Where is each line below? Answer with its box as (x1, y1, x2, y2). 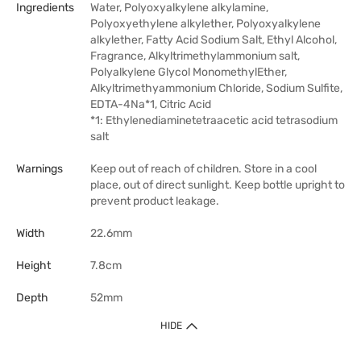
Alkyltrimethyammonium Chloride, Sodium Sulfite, (90, 81, 342, 95)
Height (16, 259, 51, 272)
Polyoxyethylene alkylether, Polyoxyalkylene (90, 17, 321, 31)
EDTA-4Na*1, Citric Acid (90, 98, 211, 111)
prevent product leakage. (90, 194, 219, 208)
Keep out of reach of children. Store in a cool (90, 162, 317, 176)
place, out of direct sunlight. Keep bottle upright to (90, 178, 345, 192)
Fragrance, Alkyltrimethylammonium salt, (90, 49, 300, 63)
